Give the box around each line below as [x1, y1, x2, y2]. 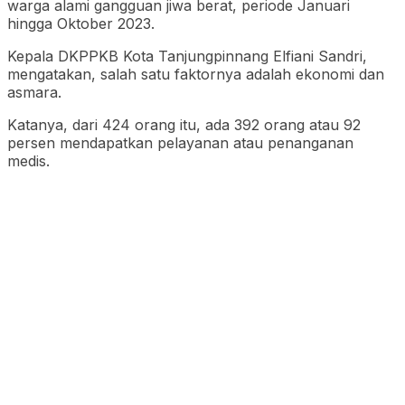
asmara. [7, 82, 61, 101]
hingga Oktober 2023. [7, 14, 155, 33]
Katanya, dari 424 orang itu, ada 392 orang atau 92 [7, 115, 361, 134]
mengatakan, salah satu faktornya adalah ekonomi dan [7, 64, 384, 83]
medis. [7, 151, 50, 170]
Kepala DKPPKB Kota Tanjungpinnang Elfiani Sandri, [7, 46, 367, 65]
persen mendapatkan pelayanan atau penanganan [7, 133, 353, 152]
